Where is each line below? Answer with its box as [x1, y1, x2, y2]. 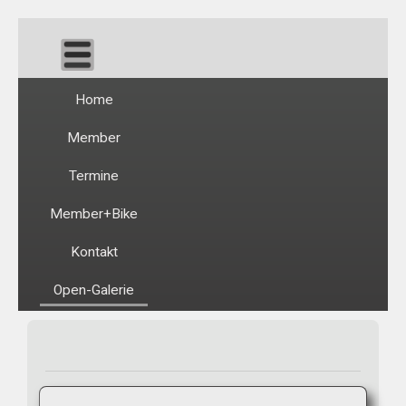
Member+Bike [50, 205, 139, 222]
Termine [69, 167, 120, 184]
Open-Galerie [53, 282, 135, 299]
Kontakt [70, 243, 118, 260]
